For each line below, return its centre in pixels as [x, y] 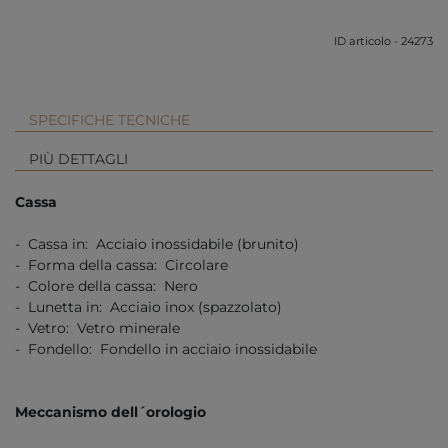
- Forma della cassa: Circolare [121, 264]
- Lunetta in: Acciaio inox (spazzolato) [148, 306]
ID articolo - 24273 [383, 41]
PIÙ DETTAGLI [78, 158]
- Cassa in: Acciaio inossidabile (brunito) [157, 243]
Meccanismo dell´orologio [110, 411]
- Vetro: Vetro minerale [97, 327]
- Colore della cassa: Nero [106, 285]
